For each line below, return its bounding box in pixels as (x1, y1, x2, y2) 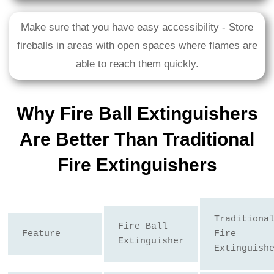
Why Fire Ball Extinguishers (16, 103, 258, 124)
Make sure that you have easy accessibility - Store (21, 21, 253, 34)
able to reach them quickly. (75, 58, 199, 70)
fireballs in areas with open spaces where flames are (17, 40, 257, 52)
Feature (21, 228, 61, 239)
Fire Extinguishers (57, 155, 217, 176)
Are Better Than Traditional (20, 129, 254, 150)
